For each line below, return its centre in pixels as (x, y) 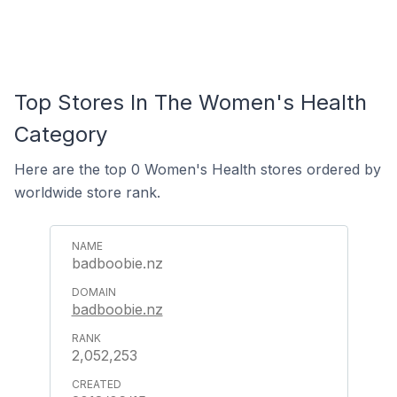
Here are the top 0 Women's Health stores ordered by (198, 169)
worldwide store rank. (87, 192)
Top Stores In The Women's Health (191, 102)
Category (61, 134)
